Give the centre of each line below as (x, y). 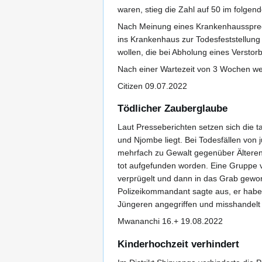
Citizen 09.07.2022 (152, 86)
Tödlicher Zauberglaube (173, 109)
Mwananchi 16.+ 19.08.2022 (170, 221)
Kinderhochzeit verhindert (178, 244)
